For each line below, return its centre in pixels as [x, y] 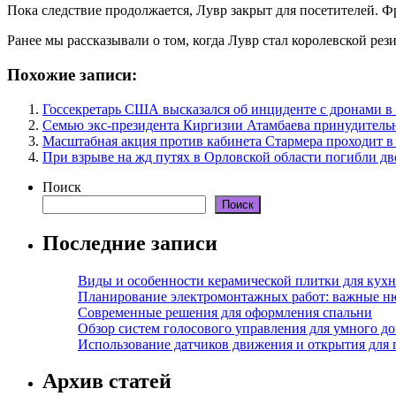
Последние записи [130, 243]
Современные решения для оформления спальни [225, 312]
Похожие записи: [72, 75]
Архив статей [107, 381]
